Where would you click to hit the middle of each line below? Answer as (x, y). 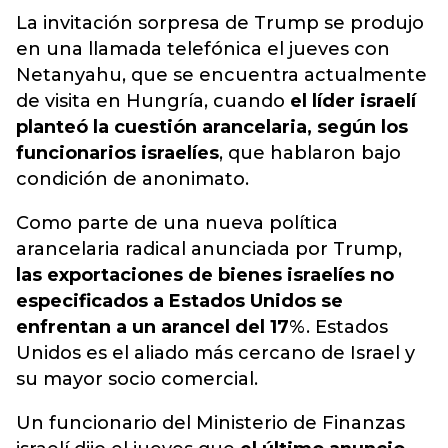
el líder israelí (353, 101)
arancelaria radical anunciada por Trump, (209, 249)
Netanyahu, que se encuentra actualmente (221, 75)
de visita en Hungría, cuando (153, 101)
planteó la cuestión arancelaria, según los (212, 127)
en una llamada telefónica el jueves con (203, 49)
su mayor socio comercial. (137, 379)
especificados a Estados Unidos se (179, 301)
